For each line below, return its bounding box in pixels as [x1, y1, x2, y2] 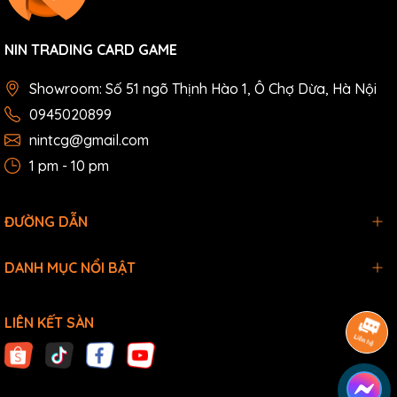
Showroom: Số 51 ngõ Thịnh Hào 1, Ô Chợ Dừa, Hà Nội [29, 80, 377, 98]
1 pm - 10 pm [29, 157, 109, 175]
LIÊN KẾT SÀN [4, 314, 94, 332]
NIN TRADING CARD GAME [4, 41, 177, 59]
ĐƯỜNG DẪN [4, 213, 88, 231]
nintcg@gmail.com [29, 131, 149, 150]
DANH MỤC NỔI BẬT [4, 259, 136, 277]
